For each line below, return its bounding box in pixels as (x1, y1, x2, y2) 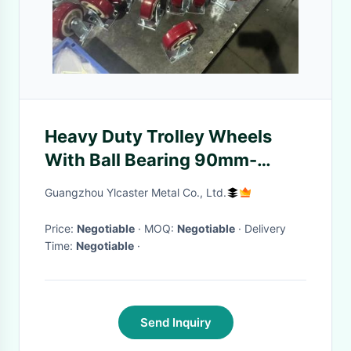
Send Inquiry (139, 315, 212, 330)
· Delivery (235, 222, 244, 235)
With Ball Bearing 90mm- (45, 150, 257, 170)
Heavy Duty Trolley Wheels (45, 126, 272, 147)
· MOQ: (144, 222, 177, 235)
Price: (45, 222, 77, 235)
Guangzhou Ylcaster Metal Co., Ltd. (45, 186, 226, 199)
